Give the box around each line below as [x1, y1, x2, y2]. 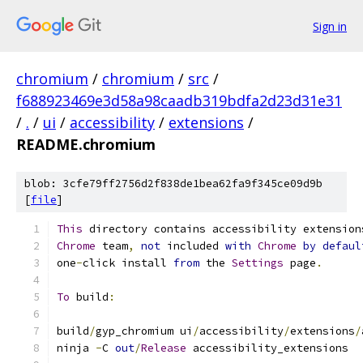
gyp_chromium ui [96, 324, 193, 338]
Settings [232, 256, 284, 270]
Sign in [313, 18, 347, 34]
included [160, 239, 225, 253]
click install [83, 256, 173, 270]
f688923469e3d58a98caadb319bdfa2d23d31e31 [16, 91, 342, 110]
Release [141, 341, 186, 355]
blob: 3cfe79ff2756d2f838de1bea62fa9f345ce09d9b [24, 177, 322, 190]
